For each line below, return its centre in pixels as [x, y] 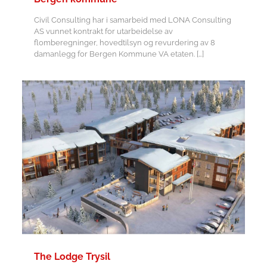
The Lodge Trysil [72, 257]
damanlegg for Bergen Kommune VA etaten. [114, 54]
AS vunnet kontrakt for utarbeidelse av [103, 31]
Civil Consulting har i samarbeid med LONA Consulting [132, 20]
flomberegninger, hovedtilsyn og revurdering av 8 [124, 42]
